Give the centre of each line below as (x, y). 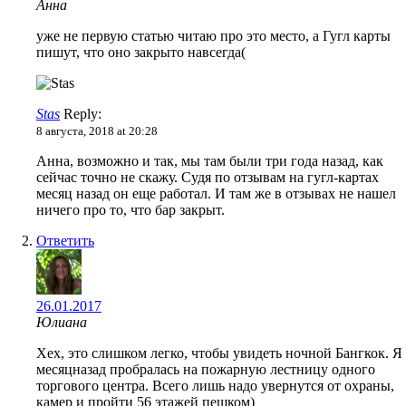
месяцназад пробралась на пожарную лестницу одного (206, 370)
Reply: (81, 114)
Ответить (65, 241)
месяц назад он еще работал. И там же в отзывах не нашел (216, 194)
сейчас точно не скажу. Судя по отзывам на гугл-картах (208, 178)
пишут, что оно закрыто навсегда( (141, 53)
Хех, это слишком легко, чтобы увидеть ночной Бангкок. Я (219, 353)
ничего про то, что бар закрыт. (130, 210)
